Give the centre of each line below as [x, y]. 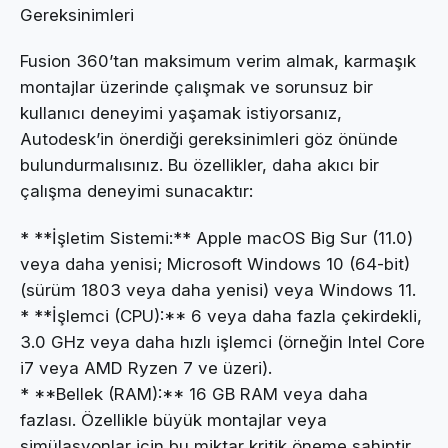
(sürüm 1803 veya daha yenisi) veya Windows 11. [218, 289]
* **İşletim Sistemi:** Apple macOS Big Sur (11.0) [216, 237]
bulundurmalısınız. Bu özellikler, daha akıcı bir [199, 165]
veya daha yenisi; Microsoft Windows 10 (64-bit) [215, 263]
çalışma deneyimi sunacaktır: [136, 191]
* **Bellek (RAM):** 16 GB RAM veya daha [194, 393]
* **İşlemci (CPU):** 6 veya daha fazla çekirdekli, [221, 315]
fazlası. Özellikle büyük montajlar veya [173, 419]
